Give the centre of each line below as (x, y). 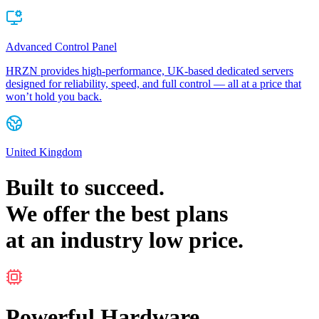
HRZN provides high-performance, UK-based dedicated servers (150, 71)
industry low (122, 240)
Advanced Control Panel (61, 47)
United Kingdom (44, 152)
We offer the (68, 213)
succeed (122, 187)
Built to (45, 187)
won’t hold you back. (54, 97)
